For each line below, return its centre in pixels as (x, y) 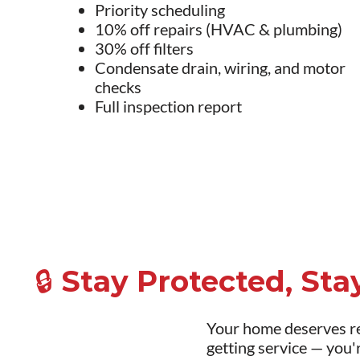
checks (118, 87)
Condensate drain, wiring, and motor (220, 68)
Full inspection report (168, 106)
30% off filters (144, 49)
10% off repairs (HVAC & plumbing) (218, 29)
